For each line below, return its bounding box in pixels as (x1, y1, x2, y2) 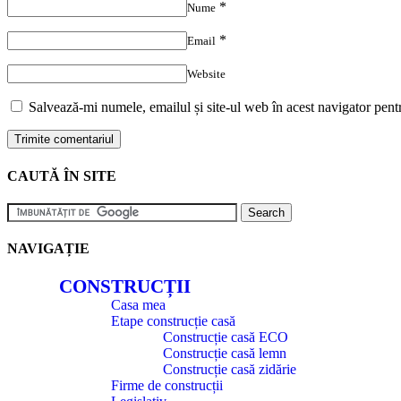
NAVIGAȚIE (7, 241, 90, 257)
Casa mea (111, 297, 166, 313)
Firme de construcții (111, 378, 223, 394)
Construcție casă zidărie (163, 362, 296, 378)
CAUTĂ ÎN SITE (7, 167, 116, 183)
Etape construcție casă (111, 313, 235, 329)
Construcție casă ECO (163, 329, 288, 346)
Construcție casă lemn (163, 346, 286, 362)
